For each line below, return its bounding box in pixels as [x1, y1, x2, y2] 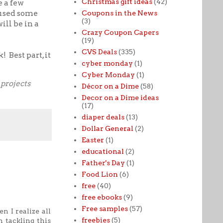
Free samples [81, 204, 128, 213]
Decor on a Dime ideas [81, 93, 159, 102]
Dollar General [81, 124, 133, 132]
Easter [81, 135, 104, 144]
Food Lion [81, 170, 118, 178]
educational [81, 147, 124, 155]
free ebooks [81, 193, 122, 201]
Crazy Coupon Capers [81, 28, 159, 36]
